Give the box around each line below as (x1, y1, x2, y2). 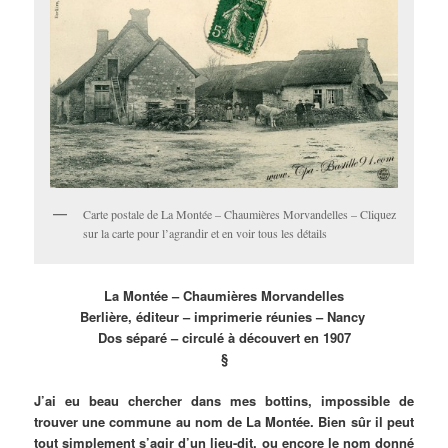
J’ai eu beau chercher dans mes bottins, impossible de (34, 391, 414, 411)
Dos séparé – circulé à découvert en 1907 (97, 328, 351, 348)
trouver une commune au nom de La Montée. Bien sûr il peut (34, 412, 414, 432)
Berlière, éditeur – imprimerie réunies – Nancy (79, 307, 369, 327)
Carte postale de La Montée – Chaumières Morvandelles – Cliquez (83, 205, 397, 222)
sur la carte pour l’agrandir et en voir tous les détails (83, 224, 328, 241)
